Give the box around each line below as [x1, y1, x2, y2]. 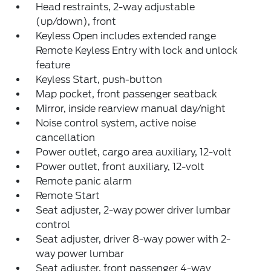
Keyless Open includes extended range [36, 30, 217, 42]
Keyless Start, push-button [36, 73, 163, 85]
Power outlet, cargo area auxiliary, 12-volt [36, 146, 232, 158]
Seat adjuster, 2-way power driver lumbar [36, 204, 231, 216]
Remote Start [36, 189, 100, 201]
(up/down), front [36, 15, 117, 27]
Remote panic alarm [36, 175, 132, 187]
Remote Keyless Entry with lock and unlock [36, 44, 238, 56]
